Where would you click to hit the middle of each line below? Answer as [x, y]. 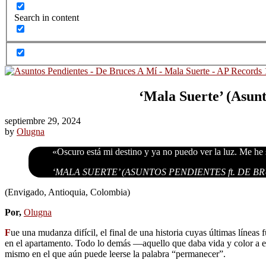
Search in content [47, 18]
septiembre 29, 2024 [43, 121]
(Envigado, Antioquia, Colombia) [67, 192]
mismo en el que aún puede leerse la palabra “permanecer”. [115, 254]
